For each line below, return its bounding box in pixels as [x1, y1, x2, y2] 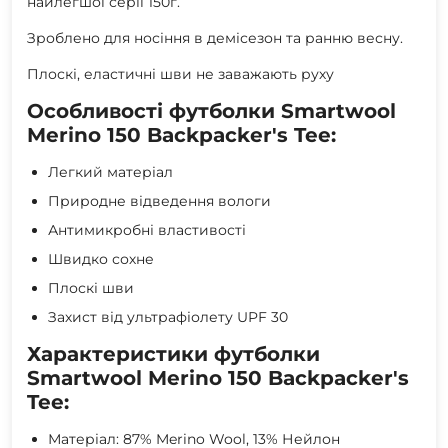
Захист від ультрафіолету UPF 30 [48, 307, 288, 326]
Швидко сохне [48, 249, 154, 268]
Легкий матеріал [48, 162, 173, 181]
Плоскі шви [48, 278, 134, 297]
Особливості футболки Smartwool [27, 98, 396, 123]
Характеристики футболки [27, 341, 320, 366]
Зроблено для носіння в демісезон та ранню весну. [27, 28, 403, 47]
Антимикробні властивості [48, 220, 246, 239]
